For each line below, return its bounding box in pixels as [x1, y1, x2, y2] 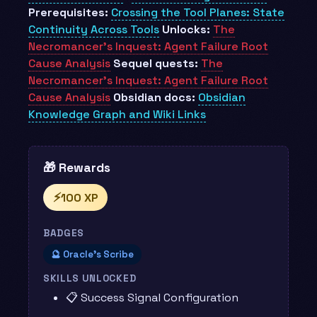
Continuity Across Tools [28, 21, 159, 37]
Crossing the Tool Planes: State [111, 4, 284, 20]
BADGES [43, 227, 85, 240]
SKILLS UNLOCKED [43, 272, 137, 285]
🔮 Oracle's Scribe [51, 248, 134, 260]
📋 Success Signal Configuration [66, 289, 238, 305]
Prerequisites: [28, 4, 108, 20]
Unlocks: [162, 21, 210, 37]
